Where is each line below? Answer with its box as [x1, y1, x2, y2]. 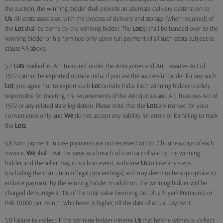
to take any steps [147, 160, 191, 167]
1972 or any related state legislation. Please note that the [5, 103, 147, 110]
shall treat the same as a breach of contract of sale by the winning [35, 150, 200, 157]
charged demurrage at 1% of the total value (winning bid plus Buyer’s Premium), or [5, 190, 213, 197]
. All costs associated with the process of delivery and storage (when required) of [11, 15, 214, 22]
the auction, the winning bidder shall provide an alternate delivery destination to [5, 5, 210, 12]
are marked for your [157, 103, 209, 110]
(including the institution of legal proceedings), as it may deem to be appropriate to [5, 170, 216, 177]
